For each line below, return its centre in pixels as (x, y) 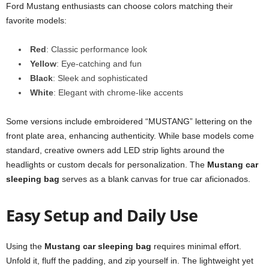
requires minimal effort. (196, 246)
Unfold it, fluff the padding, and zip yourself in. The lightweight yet (130, 261)
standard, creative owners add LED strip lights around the (115, 150)
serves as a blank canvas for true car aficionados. (155, 179)
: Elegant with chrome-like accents (118, 92)
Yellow (43, 64)
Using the (25, 246)
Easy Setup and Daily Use (102, 215)
